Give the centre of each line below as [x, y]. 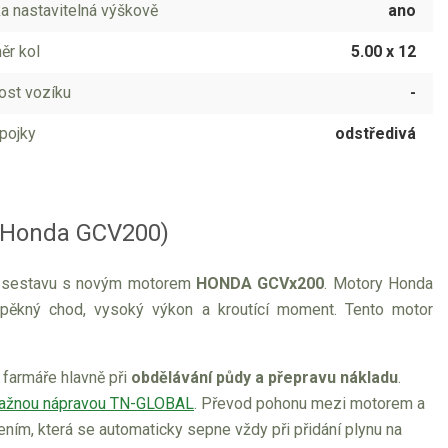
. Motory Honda [379, 283]
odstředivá [375, 133]
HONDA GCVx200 [260, 283]
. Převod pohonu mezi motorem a [309, 403]
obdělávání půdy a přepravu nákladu [264, 377]
